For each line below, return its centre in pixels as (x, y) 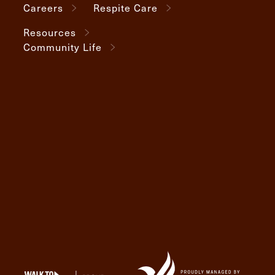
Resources (50, 32)
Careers (43, 8)
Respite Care (126, 8)
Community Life (63, 47)
